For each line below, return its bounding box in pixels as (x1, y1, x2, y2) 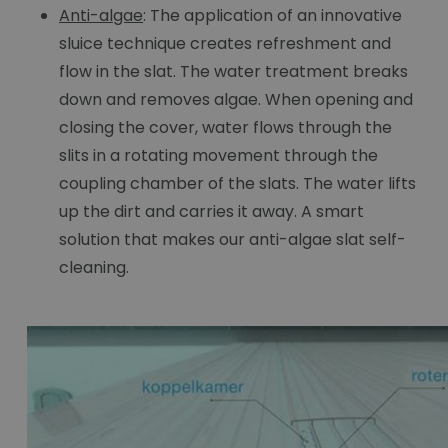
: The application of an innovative (143, 4, 402, 28)
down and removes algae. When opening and (59, 88, 413, 112)
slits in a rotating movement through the (59, 144, 378, 168)
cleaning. (59, 256, 129, 280)
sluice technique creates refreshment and (59, 32, 391, 56)
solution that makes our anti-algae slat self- (59, 228, 406, 252)
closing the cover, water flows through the (59, 116, 392, 140)
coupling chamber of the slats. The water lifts (59, 172, 416, 196)
